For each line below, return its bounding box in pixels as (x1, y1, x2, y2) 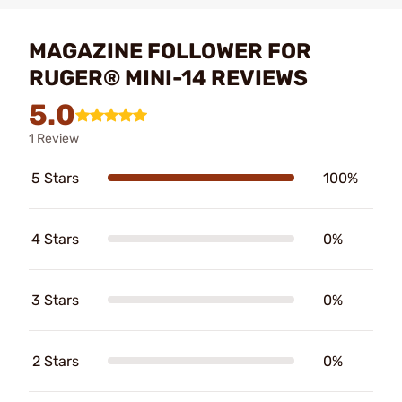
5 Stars (31, 169, 79, 187)
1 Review (29, 130, 79, 146)
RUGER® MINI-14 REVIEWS (29, 65, 308, 91)
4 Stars (31, 230, 79, 248)
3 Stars (31, 291, 79, 309)
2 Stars (32, 352, 79, 370)
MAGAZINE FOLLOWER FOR (29, 38, 311, 64)
